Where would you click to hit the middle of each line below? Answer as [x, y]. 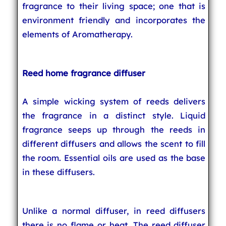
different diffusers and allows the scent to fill [114, 144]
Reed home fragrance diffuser [83, 73]
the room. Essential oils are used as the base [114, 158]
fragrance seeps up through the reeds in [114, 129]
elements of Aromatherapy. [77, 34]
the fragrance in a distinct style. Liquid [114, 115]
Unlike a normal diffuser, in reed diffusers [114, 211]
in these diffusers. [58, 172]
